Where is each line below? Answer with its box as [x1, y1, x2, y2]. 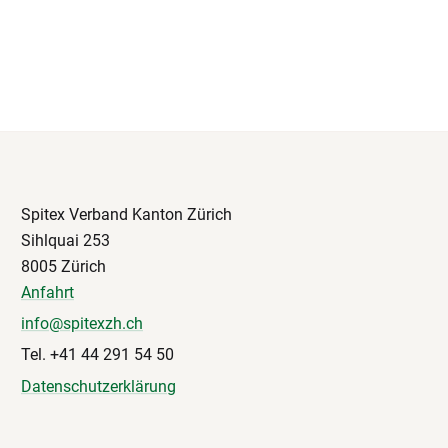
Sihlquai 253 [21, 231, 110, 251]
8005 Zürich [21, 257, 106, 277]
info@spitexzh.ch [21, 314, 143, 334]
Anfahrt [21, 283, 74, 303]
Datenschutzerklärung [21, 376, 176, 396]
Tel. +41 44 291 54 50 [21, 345, 174, 365]
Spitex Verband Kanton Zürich [21, 205, 232, 225]
